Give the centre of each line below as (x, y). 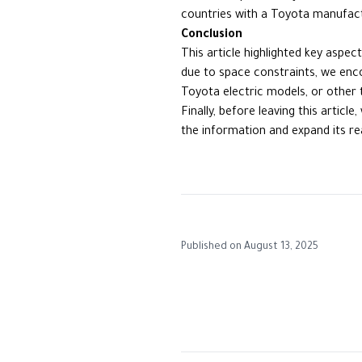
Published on (211, 247)
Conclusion (212, 36)
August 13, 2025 (281, 247)
